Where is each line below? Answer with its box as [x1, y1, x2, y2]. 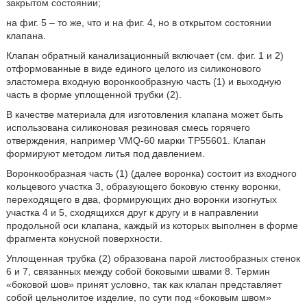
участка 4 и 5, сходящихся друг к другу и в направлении [5, 207, 258, 218]
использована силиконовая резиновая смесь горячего [5, 122, 250, 133]
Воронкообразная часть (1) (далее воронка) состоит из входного [5, 168, 297, 179]
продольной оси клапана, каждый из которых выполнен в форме [5, 220, 298, 231]
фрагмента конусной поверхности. [5, 233, 162, 244]
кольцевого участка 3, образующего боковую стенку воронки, [5, 181, 281, 192]
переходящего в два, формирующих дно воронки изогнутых [5, 194, 277, 205]
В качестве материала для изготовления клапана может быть [5, 109, 283, 120]
